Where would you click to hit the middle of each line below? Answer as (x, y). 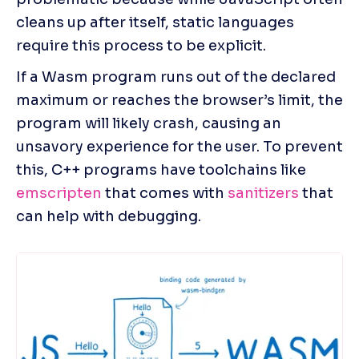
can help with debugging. (109, 216)
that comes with (163, 193)
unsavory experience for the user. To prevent (179, 146)
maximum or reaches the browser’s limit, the (179, 100)
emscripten (59, 193)
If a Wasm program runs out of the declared (176, 77)
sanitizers (262, 193)
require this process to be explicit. (141, 45)
